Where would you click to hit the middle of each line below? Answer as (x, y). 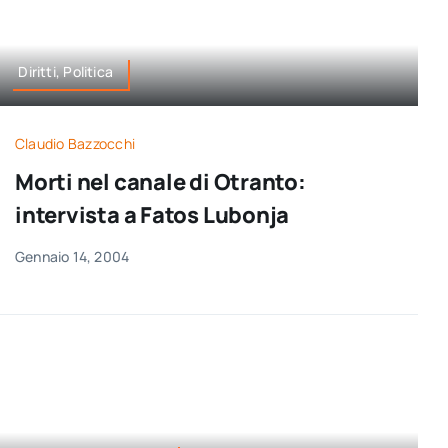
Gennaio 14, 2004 (72, 256)
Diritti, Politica (65, 72)
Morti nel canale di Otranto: (160, 181)
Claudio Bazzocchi (75, 143)
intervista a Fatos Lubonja (152, 214)
